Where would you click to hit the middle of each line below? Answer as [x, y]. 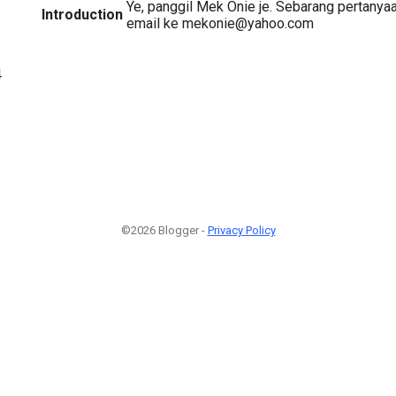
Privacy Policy [241, 231]
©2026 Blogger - [164, 231]
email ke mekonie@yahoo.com [220, 23]
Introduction [82, 14]
